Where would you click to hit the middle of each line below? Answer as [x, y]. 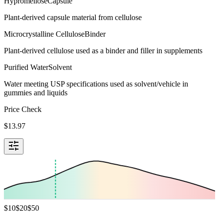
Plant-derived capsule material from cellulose [73, 17]
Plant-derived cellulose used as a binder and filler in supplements [103, 50]
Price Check [23, 109]
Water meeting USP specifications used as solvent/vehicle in [96, 84]
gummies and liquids [36, 92]
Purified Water [26, 67]
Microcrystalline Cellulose [44, 34]
